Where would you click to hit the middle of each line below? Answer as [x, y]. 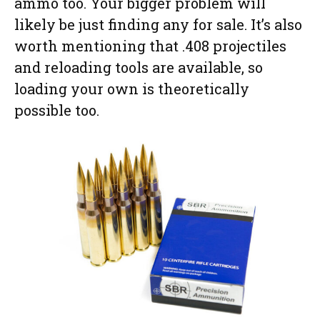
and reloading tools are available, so [139, 67]
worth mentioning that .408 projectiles [150, 45]
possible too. [57, 110]
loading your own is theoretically [132, 88]
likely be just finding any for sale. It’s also [158, 24]
